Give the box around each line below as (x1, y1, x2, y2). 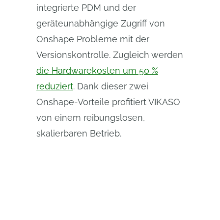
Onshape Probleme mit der (36, 34, 149, 44)
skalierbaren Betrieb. (36, 128, 121, 138)
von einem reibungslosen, (36, 112, 145, 123)
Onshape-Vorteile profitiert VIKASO (36, 97, 180, 107)
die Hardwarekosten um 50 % (36, 65, 158, 76)
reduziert (36, 81, 73, 91)
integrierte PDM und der (36, 2, 136, 13)
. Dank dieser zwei (73, 81, 148, 91)
